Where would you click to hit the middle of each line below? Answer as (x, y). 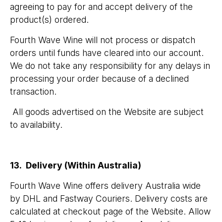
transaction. (33, 91)
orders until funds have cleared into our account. (107, 53)
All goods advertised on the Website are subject (107, 112)
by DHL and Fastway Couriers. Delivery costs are (109, 198)
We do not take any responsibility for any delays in (110, 66)
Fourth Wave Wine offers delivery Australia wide (105, 186)
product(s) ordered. (49, 20)
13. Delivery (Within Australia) (76, 165)
